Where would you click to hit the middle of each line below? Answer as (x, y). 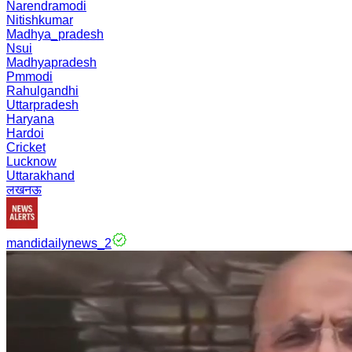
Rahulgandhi (42, 91)
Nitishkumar (40, 20)
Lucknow (31, 161)
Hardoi (25, 133)
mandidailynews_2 (59, 243)
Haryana (30, 119)
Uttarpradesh (42, 105)
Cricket (26, 147)
